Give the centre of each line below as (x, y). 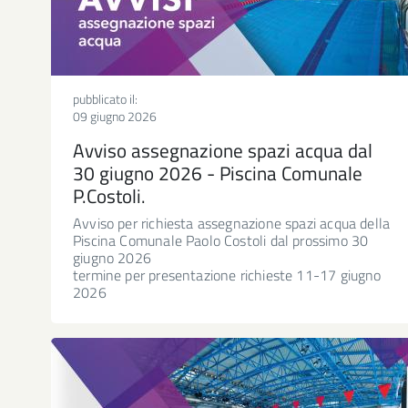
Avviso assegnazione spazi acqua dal (223, 150)
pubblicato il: (105, 98)
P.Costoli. (109, 195)
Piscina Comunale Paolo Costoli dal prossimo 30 (221, 240)
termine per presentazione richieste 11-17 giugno (227, 275)
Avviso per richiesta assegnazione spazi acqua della (232, 223)
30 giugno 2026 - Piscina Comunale (218, 173)
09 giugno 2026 (115, 116)
